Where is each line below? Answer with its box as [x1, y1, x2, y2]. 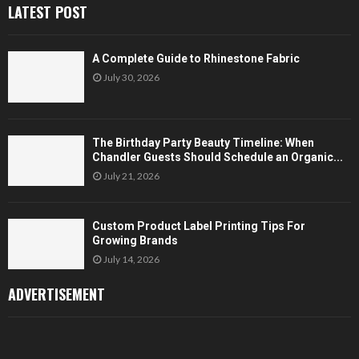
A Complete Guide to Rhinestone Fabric [92, 52, 300, 66]
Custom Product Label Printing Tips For [92, 219, 305, 232]
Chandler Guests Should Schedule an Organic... [92, 150, 343, 163]
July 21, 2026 [103, 169, 159, 182]
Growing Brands [92, 233, 178, 247]
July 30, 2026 [103, 71, 159, 84]
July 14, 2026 [103, 252, 159, 265]
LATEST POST [8, 2, 87, 23]
